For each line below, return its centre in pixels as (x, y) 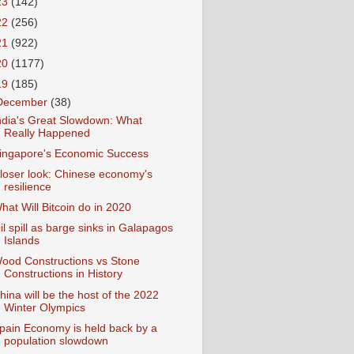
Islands (21, 241)
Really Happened (47, 133)
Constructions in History (63, 274)
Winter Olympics (44, 307)
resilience (27, 187)
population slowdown (56, 341)
